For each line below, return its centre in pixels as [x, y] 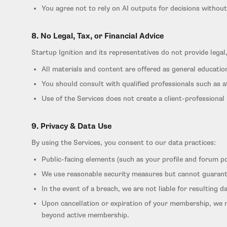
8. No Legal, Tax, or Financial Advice [98, 36]
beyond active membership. [85, 215]
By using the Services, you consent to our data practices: [124, 143]
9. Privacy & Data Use [71, 126]
